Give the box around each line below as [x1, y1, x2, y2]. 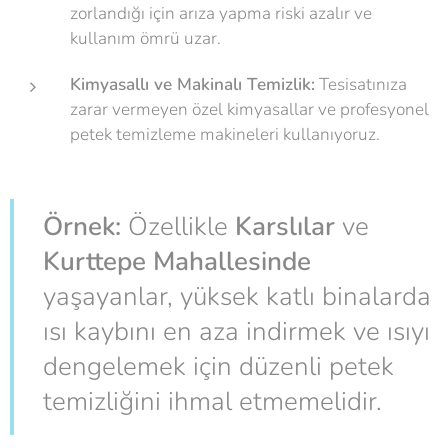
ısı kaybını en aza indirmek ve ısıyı [43, 314, 430, 349]
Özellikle [121, 209, 235, 244]
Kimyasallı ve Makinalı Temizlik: [70, 73, 315, 96]
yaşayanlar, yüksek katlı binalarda [43, 279, 431, 314]
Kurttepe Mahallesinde [43, 244, 311, 279]
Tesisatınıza [315, 73, 407, 96]
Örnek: [43, 209, 121, 244]
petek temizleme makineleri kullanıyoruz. [70, 123, 380, 146]
